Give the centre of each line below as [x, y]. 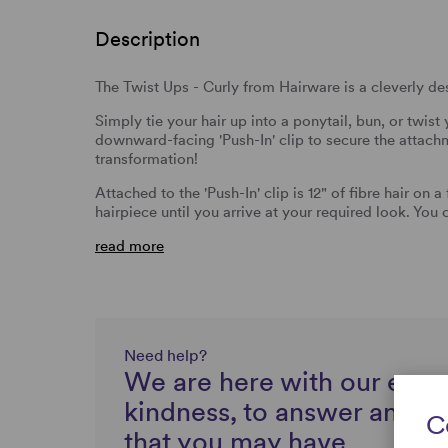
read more [129, 245]
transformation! [146, 158]
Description [147, 38]
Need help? [165, 355]
